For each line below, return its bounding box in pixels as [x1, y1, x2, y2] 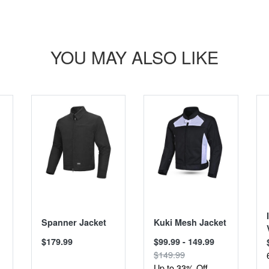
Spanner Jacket [41, 216, 106, 228]
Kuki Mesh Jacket [154, 216, 226, 228]
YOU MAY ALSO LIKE [50, 44, 219, 70]
